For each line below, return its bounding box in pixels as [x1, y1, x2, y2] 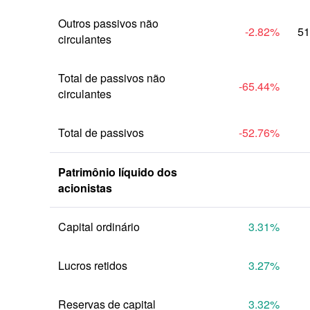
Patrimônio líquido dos [58, 164, 177, 180]
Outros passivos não [58, 15, 158, 31]
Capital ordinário [58, 219, 140, 235]
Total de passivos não [58, 70, 165, 86]
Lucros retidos [58, 257, 127, 273]
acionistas [58, 180, 112, 196]
